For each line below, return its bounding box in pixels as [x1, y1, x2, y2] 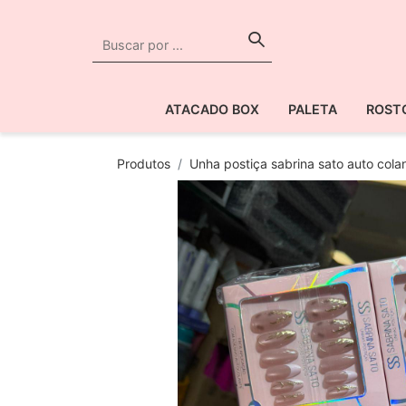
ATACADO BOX [165, 101, 260, 117]
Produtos [117, 156, 170, 171]
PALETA [288, 101, 338, 117]
